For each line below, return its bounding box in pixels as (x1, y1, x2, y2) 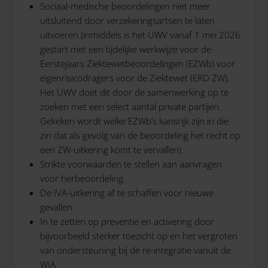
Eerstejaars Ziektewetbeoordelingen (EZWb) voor (39, 57, 235, 69)
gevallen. (39, 201, 75, 213)
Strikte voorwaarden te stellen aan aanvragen (39, 158, 222, 170)
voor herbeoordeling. (39, 172, 126, 184)
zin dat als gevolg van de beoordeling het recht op (39, 129, 240, 141)
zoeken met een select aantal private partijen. (39, 100, 221, 112)
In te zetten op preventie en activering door (39, 215, 214, 227)
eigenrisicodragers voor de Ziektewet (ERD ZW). (39, 72, 230, 84)
